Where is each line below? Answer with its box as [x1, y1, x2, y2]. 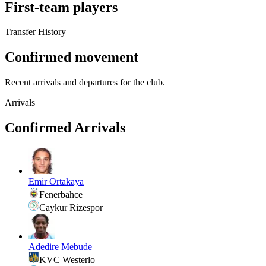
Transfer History [5, 27, 66, 37]
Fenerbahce [39, 189, 83, 200]
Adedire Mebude [28, 242, 92, 252]
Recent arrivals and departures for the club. [5, 77, 165, 88]
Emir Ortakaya [28, 176, 84, 187]
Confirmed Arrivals [5, 120, 125, 136]
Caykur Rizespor [39, 202, 103, 213]
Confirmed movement [5, 49, 138, 65]
